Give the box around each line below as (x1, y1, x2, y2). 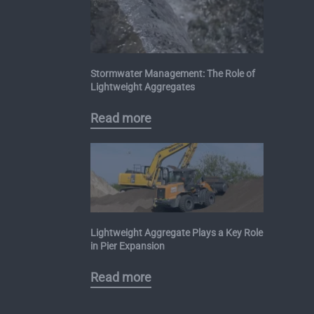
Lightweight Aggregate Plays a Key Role (90, 227, 263, 239)
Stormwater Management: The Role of (90, 68, 255, 80)
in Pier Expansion (90, 240, 165, 252)
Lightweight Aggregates (90, 81, 195, 93)
